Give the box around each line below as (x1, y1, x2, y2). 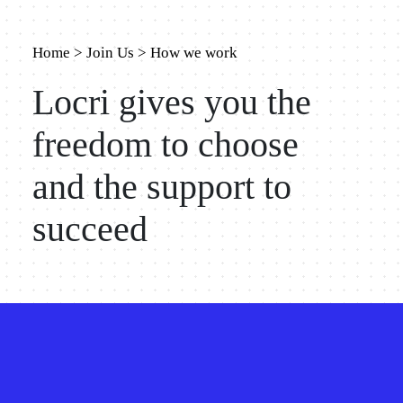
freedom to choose (31, 124, 299, 165)
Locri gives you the (31, 82, 311, 122)
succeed (31, 209, 148, 249)
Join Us (85, 43, 134, 61)
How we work (149, 43, 237, 61)
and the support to (31, 166, 291, 207)
